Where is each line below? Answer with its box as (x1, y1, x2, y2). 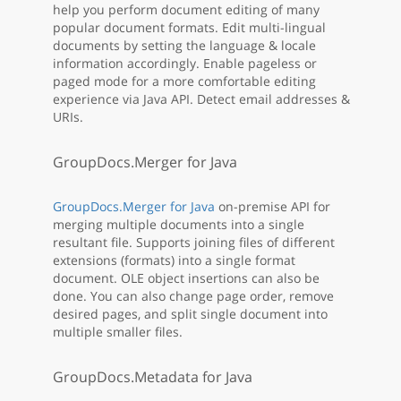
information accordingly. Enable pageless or (53, 55, 317, 73)
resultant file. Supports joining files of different (53, 234, 335, 252)
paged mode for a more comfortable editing (53, 73, 316, 90)
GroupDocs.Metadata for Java (53, 367, 252, 388)
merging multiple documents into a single (53, 216, 304, 234)
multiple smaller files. (53, 323, 183, 341)
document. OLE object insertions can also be (53, 269, 320, 287)
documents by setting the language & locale (53, 37, 316, 55)
